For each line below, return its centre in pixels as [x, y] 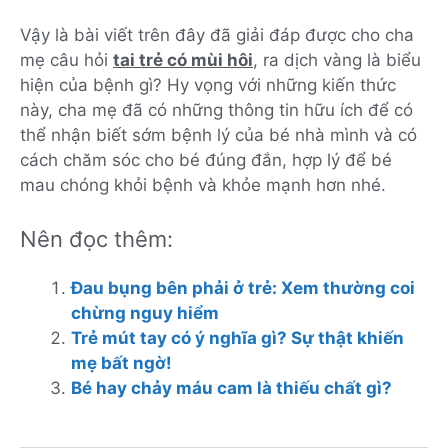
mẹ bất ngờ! [121, 363]
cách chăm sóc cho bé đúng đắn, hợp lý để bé [206, 159]
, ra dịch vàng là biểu [337, 59]
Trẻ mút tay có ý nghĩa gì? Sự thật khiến [237, 338]
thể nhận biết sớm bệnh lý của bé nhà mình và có [218, 134]
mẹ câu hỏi [66, 59]
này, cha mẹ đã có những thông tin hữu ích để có [216, 109]
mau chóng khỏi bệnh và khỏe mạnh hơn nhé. [203, 184]
